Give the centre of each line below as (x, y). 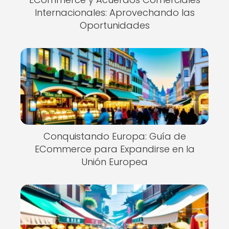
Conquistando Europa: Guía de (114, 136)
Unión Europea (114, 162)
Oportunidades (114, 25)
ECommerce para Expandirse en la (114, 149)
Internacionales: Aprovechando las (114, 13)
